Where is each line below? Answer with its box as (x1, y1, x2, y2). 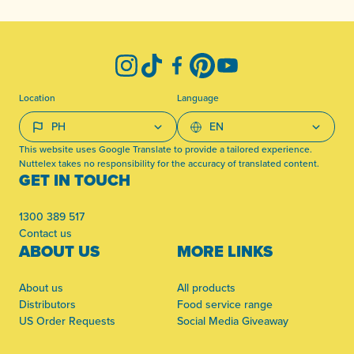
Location (19, 91, 55, 105)
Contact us (19, 225, 72, 242)
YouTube (226, 64, 269, 81)
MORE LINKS (177, 239, 273, 264)
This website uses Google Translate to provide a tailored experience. (19, 142, 312, 156)
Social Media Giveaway (177, 313, 288, 330)
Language (177, 91, 219, 105)
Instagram (125, 64, 173, 81)
